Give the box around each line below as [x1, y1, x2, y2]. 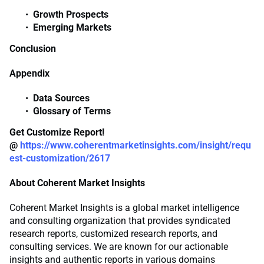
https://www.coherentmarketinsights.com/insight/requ [20, 140, 251, 151]
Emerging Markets [33, 22, 111, 34]
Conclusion [9, 43, 56, 55]
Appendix [9, 68, 49, 80]
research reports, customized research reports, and [9, 228, 217, 240]
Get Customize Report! [9, 127, 104, 138]
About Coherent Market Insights [9, 177, 145, 189]
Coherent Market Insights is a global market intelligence [9, 202, 239, 214]
